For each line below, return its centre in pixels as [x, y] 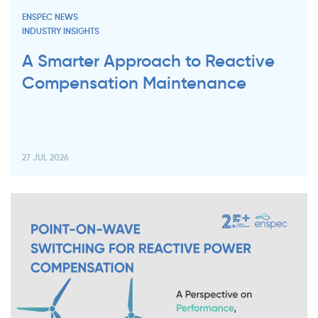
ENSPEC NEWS [50, 17]
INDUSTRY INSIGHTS [61, 31]
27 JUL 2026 [45, 158]
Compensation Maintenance [134, 83]
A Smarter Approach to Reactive [148, 61]
